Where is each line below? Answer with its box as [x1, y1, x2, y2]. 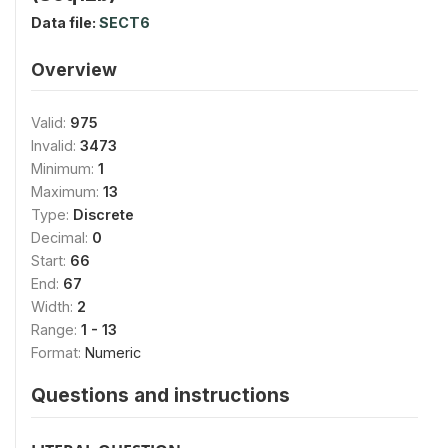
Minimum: [31, 159, 98, 177]
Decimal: [31, 228, 92, 246]
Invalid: [31, 136, 80, 154]
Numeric [85, 343, 141, 361]
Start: [31, 251, 70, 269]
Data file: [31, 13, 99, 31]
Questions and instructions [31, 382, 290, 407]
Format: [31, 343, 85, 361]
